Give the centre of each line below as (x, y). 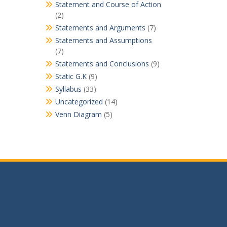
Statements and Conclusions (102, 64)
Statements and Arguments (100, 28)
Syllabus (68, 89)
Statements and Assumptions (103, 41)
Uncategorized (79, 102)
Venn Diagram (78, 115)
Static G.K (71, 77)
